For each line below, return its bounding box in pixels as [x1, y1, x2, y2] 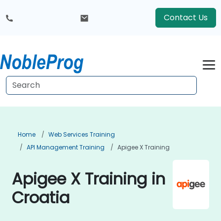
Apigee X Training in [12, 168, 165, 190]
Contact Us [164, 12, 208, 23]
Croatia [12, 186, 70, 209]
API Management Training [27, 143, 105, 151]
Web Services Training [48, 130, 115, 139]
